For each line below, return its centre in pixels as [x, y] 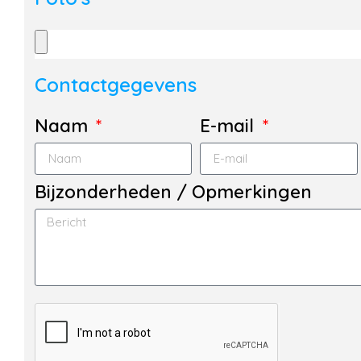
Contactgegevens [115, 84]
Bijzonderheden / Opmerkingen [173, 191]
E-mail [230, 125]
